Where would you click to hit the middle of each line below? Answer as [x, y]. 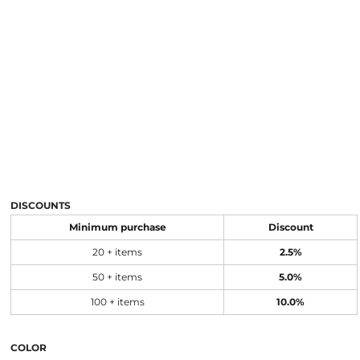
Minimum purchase [117, 227]
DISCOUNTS [41, 205]
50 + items [117, 277]
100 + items [117, 302]
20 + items [117, 252]
